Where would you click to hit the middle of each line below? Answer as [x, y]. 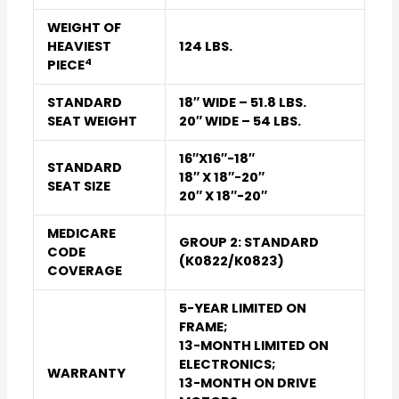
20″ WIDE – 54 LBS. [240, 122]
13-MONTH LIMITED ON [253, 346]
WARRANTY [86, 374]
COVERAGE [84, 271]
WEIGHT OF [84, 28]
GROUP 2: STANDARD [248, 243]
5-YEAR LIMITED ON [242, 309]
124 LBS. [205, 47]
